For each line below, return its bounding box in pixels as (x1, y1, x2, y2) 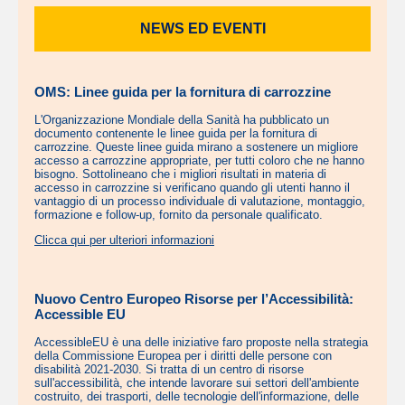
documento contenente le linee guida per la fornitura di (34, 127, 317, 141)
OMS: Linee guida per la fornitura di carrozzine (34, 84, 331, 99)
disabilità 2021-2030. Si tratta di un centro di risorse (34, 363, 304, 377)
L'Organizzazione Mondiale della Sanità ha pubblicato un (34, 113, 329, 127)
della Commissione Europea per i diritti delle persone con (34, 349, 332, 363)
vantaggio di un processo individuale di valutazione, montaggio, (34, 194, 365, 209)
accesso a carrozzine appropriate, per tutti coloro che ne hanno (34, 154, 364, 168)
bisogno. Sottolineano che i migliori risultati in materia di (34, 167, 326, 182)
